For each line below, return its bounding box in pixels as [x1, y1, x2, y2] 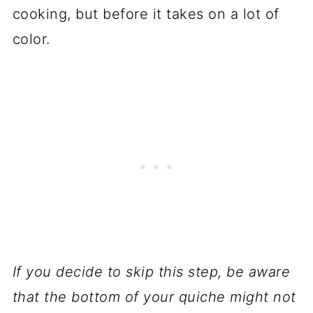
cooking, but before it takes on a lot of [12, 5, 279, 22]
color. [12, 30, 50, 48]
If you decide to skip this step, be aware [12, 263, 291, 280]
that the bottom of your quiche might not [12, 288, 296, 305]
